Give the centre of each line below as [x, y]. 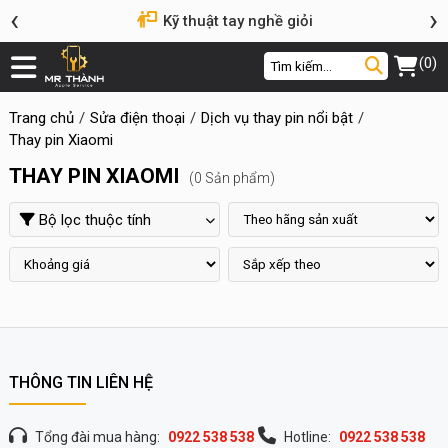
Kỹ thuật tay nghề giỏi [237, 21]
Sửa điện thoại [137, 118]
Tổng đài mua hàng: [97, 437]
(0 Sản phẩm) [231, 178]
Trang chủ [41, 118]
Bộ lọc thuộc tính [92, 220]
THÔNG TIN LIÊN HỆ [80, 382]
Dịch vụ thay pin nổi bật [276, 118]
